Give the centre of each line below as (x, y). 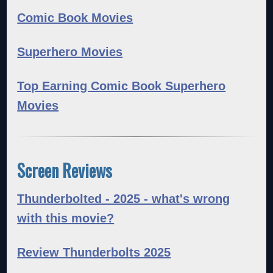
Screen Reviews (65, 170)
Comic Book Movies (75, 17)
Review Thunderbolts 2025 (94, 252)
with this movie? (66, 218)
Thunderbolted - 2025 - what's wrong (124, 198)
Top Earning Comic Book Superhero (122, 86)
